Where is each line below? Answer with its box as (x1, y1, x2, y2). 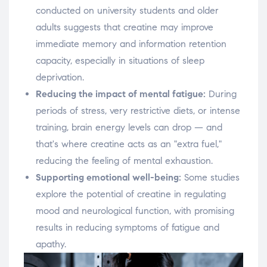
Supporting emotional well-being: (36, 172, 181, 184)
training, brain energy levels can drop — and (36, 122, 222, 133)
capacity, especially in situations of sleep (36, 55, 204, 67)
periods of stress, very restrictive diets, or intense (36, 105, 240, 117)
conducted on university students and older (36, 5, 219, 17)
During (206, 88, 237, 100)
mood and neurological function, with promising (36, 205, 234, 217)
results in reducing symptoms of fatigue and (36, 222, 219, 234)
